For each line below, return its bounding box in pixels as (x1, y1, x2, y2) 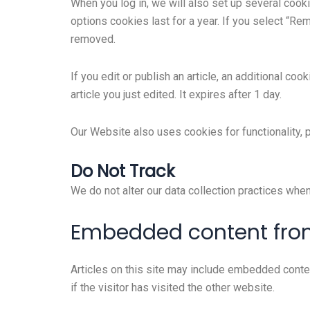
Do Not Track (71, 160, 175, 183)
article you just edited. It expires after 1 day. (71, 88, 282, 102)
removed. (71, 33, 116, 46)
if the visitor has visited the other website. (71, 281, 275, 295)
